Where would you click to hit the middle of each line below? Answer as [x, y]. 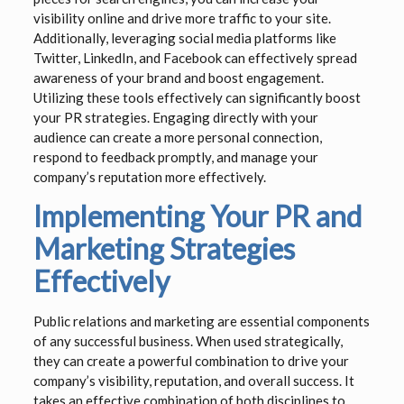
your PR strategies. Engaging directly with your [175, 118]
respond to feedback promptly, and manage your [175, 157]
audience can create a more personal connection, [177, 138]
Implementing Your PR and [197, 216]
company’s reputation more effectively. [149, 177]
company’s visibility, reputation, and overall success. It [193, 381]
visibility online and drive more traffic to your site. [182, 18]
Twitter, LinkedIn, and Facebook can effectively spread [195, 58]
